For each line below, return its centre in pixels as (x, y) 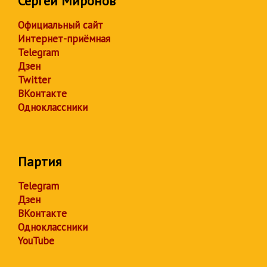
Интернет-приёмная (64, 39)
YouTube (36, 241)
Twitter (34, 80)
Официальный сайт (60, 25)
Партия (40, 162)
